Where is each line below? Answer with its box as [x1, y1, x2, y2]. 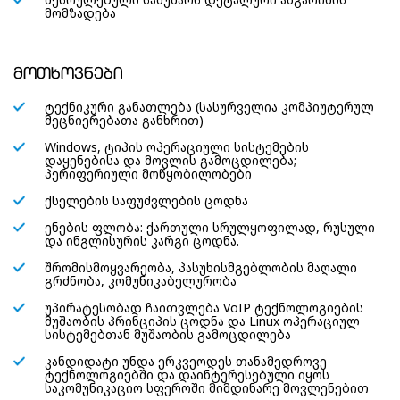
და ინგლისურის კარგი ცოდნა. [45, 232, 239, 249]
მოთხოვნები [13, 67, 123, 83]
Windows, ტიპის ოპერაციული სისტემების [45, 138, 309, 155]
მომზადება [45, 4, 116, 21]
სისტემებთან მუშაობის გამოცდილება [45, 326, 291, 343]
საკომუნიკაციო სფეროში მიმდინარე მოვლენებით [45, 379, 369, 396]
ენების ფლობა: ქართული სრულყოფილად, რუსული [45, 219, 375, 236]
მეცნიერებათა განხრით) [45, 112, 204, 129]
